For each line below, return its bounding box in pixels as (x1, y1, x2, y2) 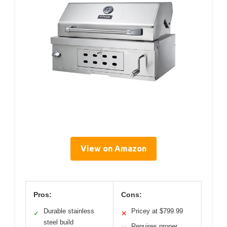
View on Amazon (81, 144, 146, 154)
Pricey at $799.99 (131, 207, 183, 215)
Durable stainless (44, 207, 94, 215)
